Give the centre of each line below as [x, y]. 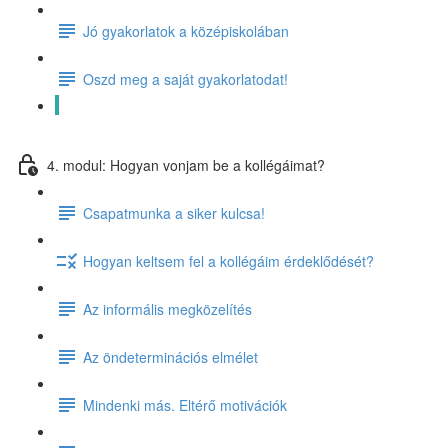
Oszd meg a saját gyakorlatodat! [185, 78]
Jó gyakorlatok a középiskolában [186, 30]
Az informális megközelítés [167, 308]
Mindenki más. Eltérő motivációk [185, 404]
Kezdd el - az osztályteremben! [181, 126]
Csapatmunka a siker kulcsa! [174, 212]
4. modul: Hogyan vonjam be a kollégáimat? [186, 164]
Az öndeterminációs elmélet [170, 356]
